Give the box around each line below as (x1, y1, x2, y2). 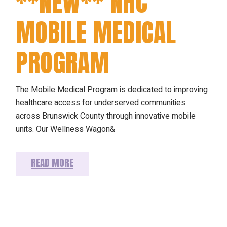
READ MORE (31, 156, 74, 170)
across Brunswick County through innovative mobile (16, 110, 196, 122)
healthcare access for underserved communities (16, 97, 186, 109)
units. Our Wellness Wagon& (16, 123, 116, 135)
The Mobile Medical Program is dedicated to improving (16, 84, 208, 96)
